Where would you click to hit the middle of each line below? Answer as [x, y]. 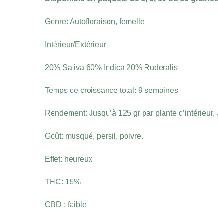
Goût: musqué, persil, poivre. [94, 136]
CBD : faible [66, 205]
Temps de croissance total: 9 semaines [111, 91]
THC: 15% [63, 182]
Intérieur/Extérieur [75, 45]
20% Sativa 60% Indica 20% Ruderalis [111, 68]
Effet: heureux [69, 159]
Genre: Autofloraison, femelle [95, 22]
